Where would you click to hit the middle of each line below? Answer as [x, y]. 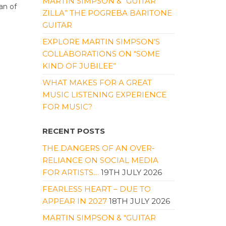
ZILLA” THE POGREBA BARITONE [107, 13]
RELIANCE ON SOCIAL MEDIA [100, 160]
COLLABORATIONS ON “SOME [101, 54]
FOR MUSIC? [67, 107]
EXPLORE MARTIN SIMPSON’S [101, 42]
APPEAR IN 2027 [74, 201]
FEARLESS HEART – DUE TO [96, 189]
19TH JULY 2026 [131, 172]
